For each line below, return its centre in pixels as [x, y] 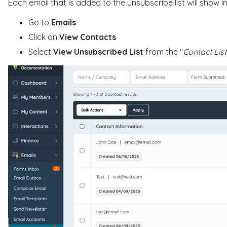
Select [41, 51]
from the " [163, 51]
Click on [44, 37]
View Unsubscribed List [98, 51]
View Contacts [87, 37]
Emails [63, 22]
